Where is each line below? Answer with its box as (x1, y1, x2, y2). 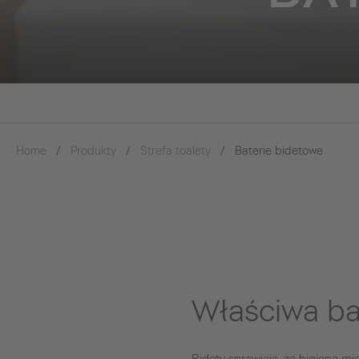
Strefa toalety (140, 144, 211, 158)
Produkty (71, 144, 116, 158)
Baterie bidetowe (235, 144, 323, 158)
